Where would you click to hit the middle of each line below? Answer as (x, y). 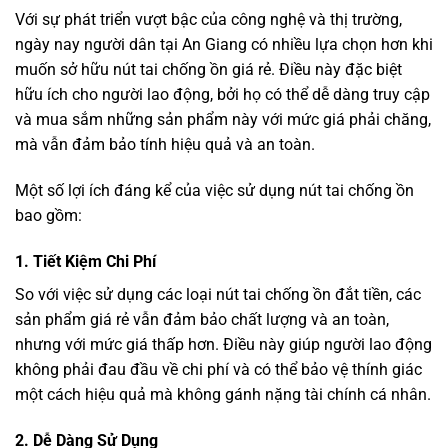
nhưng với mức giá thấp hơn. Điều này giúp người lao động (223, 344)
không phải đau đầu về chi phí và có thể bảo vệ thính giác (218, 369)
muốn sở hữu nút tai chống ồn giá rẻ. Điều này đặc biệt (208, 70)
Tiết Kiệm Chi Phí (94, 261)
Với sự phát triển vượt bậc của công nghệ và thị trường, (208, 20)
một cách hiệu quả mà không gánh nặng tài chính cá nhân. (223, 394)
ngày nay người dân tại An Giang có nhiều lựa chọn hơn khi (224, 45)
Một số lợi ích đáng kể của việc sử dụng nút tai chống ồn (214, 191)
